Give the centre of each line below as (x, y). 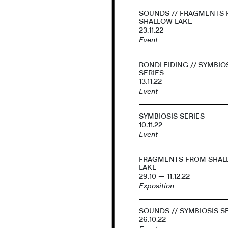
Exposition (157, 186)
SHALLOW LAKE (166, 22)
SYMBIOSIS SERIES (172, 116)
